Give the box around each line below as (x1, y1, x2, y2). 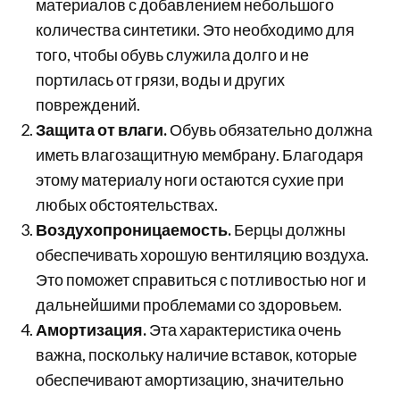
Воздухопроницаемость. (36, 220, 235, 240)
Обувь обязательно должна (167, 120, 373, 140)
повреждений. (36, 95, 141, 115)
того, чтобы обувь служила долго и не (36, 45, 310, 65)
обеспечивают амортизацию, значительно (36, 370, 345, 390)
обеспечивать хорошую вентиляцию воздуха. (36, 245, 370, 265)
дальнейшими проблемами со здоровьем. (36, 295, 343, 315)
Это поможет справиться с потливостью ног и (36, 270, 367, 290)
